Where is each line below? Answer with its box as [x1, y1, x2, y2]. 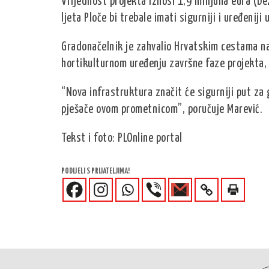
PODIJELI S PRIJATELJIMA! [61, 168, 130, 176]
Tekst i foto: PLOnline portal [61, 133, 183, 145]
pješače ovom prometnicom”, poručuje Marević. [61, 104, 262, 116]
